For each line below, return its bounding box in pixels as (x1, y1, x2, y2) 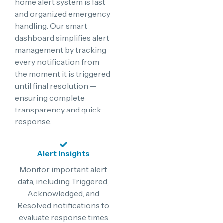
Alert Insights (37, 148, 90, 158)
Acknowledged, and (27, 188, 99, 198)
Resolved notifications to (17, 200, 109, 210)
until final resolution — (15, 81, 97, 91)
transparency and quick (15, 105, 101, 115)
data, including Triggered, (18, 176, 109, 186)
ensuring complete (15, 93, 85, 103)
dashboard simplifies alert (15, 33, 109, 43)
